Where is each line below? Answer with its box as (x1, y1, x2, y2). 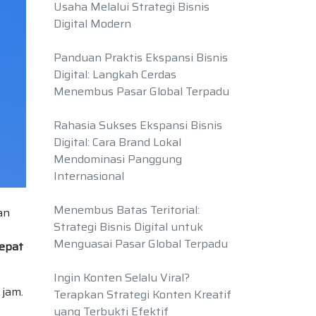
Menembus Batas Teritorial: (54, 201, 200, 219)
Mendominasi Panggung (54, 150, 182, 168)
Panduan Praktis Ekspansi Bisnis (54, 49, 228, 66)
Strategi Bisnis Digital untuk (54, 218, 203, 236)
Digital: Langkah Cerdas (54, 66, 176, 83)
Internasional (54, 167, 124, 185)
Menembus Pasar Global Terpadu (54, 83, 229, 100)
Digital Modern (54, 15, 131, 32)
